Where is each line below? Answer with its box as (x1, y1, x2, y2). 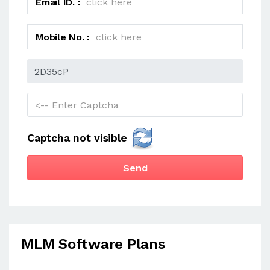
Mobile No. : (36, 31, 90, 43)
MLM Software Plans (21, 236, 165, 253)
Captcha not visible (27, 131, 131, 144)
